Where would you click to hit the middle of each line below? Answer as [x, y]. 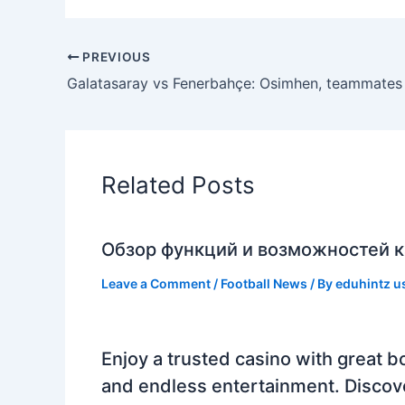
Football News [264, 283]
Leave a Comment [156, 283]
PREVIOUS [115, 57]
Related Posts [178, 184]
